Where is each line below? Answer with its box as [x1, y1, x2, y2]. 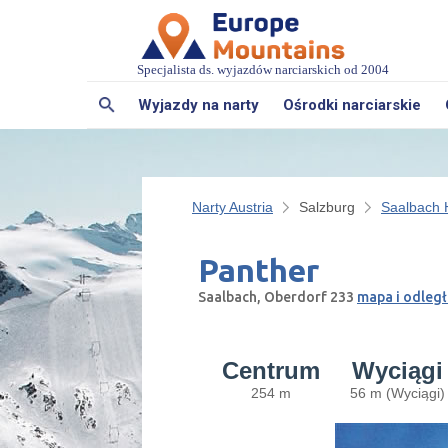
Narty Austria [192, 198, 273, 215]
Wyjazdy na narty [138, 95, 259, 114]
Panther [198, 251, 319, 288]
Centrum [222, 356, 320, 384]
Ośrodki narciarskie [283, 95, 421, 114]
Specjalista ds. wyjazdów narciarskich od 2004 [137, 61, 389, 77]
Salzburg [299, 198, 355, 215]
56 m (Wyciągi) [350, 384, 445, 401]
